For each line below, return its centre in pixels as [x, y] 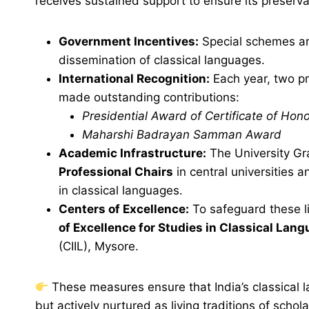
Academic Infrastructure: [132, 153]
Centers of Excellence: [124, 209]
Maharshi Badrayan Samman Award [182, 135]
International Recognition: [134, 79]
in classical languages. [121, 191]
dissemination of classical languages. [162, 60]
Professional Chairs [116, 172]
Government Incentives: [129, 42]
